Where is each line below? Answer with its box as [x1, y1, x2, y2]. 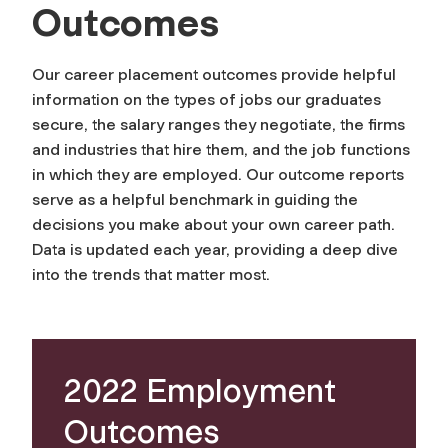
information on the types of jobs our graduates [32, 90, 381, 110]
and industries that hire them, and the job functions [32, 140, 410, 160]
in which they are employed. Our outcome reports [32, 165, 404, 185]
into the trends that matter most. [32, 265, 274, 285]
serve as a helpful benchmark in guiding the [32, 190, 358, 210]
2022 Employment [64, 372, 336, 411]
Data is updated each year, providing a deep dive [32, 240, 398, 260]
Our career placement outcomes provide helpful [32, 65, 396, 85]
